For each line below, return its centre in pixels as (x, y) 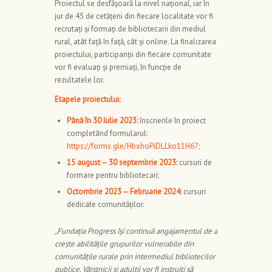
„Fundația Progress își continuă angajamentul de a (136, 231)
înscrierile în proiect (172, 121)
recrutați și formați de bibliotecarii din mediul (130, 29)
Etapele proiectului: (87, 100)
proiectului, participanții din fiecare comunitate (133, 55)
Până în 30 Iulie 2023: (102, 121)
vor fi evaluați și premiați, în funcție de (118, 67)
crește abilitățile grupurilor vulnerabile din (124, 244)
